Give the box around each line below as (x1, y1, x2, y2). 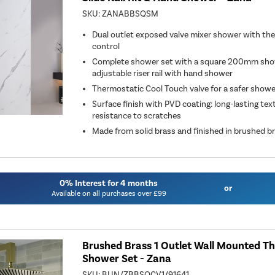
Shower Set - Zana (82, 252, 172, 265)
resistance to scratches (92, 110, 182, 122)
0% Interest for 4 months (60, 177, 158, 188)
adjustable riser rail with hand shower (92, 68, 233, 79)
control (92, 41, 120, 52)
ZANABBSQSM (102, 9, 159, 20)
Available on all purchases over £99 (51, 188, 166, 198)
